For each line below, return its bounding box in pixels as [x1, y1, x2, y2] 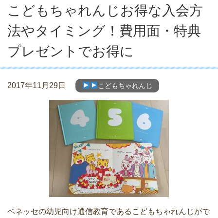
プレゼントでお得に [7, 43, 134, 59]
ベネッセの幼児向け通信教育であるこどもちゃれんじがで [7, 207, 210, 216]
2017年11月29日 [7, 81, 66, 90]
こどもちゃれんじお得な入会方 [7, 2, 203, 18]
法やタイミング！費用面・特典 [7, 23, 201, 38]
